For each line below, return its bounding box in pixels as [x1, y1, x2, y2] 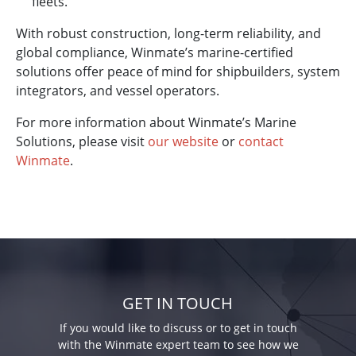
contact [238, 133, 284, 151]
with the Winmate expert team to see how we [57, 337, 299, 353]
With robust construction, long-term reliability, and [16, 25, 321, 43]
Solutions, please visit [16, 133, 148, 151]
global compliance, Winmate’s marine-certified [16, 44, 293, 62]
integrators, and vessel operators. [16, 82, 219, 100]
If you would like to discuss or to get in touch [59, 320, 297, 336]
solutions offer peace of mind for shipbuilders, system [16, 63, 340, 81]
